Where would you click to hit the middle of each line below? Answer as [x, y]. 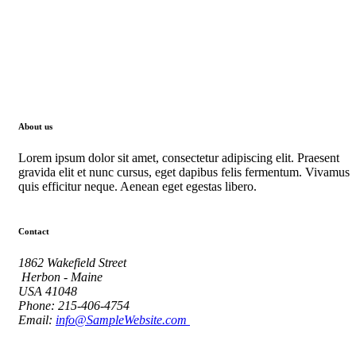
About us [35, 126]
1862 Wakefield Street [72, 262]
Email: [37, 319]
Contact [34, 231]
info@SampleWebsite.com [123, 319]
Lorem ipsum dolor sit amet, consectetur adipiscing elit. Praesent [179, 157]
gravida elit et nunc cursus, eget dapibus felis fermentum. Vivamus [184, 172]
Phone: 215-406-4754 [74, 305]
